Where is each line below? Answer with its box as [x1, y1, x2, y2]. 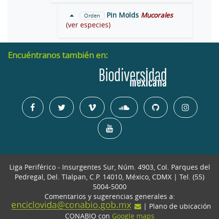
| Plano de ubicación [141, 201, 212, 211]
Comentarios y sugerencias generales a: [44, 192, 175, 201]
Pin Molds [107, 10, 139, 20]
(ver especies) [66, 20, 110, 29]
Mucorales [141, 10, 173, 20]
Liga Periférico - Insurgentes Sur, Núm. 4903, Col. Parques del [9, 162, 210, 172]
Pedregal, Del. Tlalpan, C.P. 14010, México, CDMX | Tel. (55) [15, 172, 204, 181]
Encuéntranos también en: [8, 49, 108, 61]
